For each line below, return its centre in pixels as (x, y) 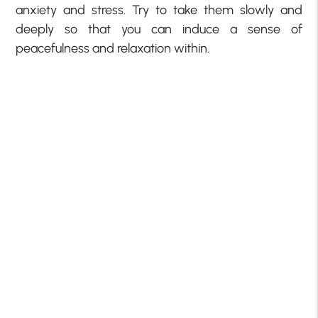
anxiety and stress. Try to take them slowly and (159, 10)
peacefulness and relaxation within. (113, 49)
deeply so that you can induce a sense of (159, 29)
